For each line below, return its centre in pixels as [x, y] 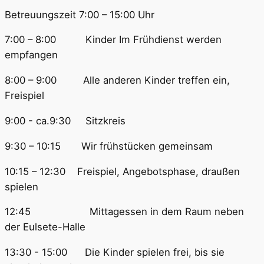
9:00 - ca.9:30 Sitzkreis [65, 121]
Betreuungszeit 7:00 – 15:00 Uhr [80, 14]
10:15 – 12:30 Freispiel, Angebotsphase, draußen [122, 171]
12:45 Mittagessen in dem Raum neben [124, 212]
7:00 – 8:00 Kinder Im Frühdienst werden [113, 40]
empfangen [31, 55]
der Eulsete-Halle [45, 227]
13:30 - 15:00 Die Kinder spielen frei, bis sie [115, 253]
